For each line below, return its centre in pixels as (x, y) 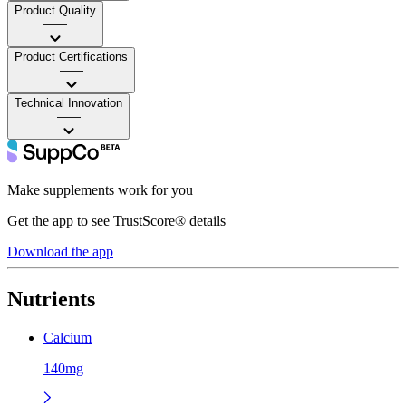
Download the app (60, 251)
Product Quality (55, 10)
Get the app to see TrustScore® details (116, 220)
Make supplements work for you (100, 189)
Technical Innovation (68, 102)
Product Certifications (71, 56)
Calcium (68, 337)
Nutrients (51, 299)
